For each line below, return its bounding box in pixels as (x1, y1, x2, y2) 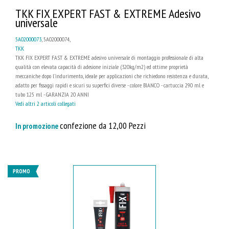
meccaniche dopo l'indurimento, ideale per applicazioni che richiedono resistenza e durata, (15, 72, 208, 80)
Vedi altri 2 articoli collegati (15, 100, 76, 108)
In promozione (15, 121, 60, 131)
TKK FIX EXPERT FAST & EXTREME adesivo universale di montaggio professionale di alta (15, 54, 203, 62)
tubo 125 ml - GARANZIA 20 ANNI (15, 90, 89, 99)
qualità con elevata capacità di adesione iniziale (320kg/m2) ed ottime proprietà (15, 63, 188, 71)
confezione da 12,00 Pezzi (60, 119, 146, 132)
